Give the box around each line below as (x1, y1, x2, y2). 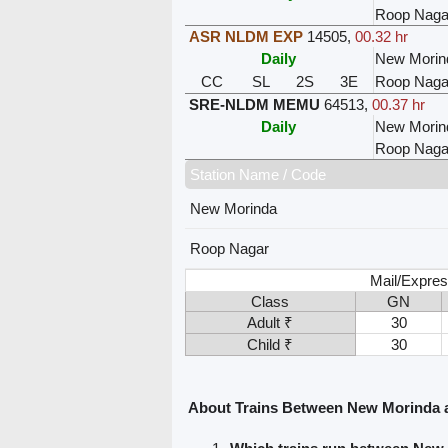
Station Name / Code (189, 165, 326, 183)
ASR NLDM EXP (188, 27, 303, 45)
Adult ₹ (247, 313, 293, 331)
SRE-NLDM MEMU (188, 95, 320, 113)
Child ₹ (247, 335, 293, 353)
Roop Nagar (189, 239, 269, 257)
